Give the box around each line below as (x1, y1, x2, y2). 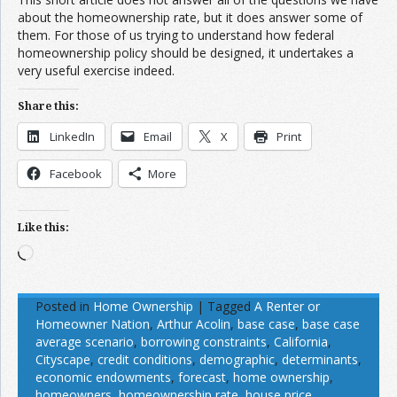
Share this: (18, 97, 79, 113)
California (274, 332, 328, 350)
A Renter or (254, 297, 320, 315)
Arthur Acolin (157, 315, 230, 332)
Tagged (207, 297, 251, 315)
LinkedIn (50, 128, 95, 144)
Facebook (50, 165, 102, 182)
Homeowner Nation (35, 315, 150, 332)
